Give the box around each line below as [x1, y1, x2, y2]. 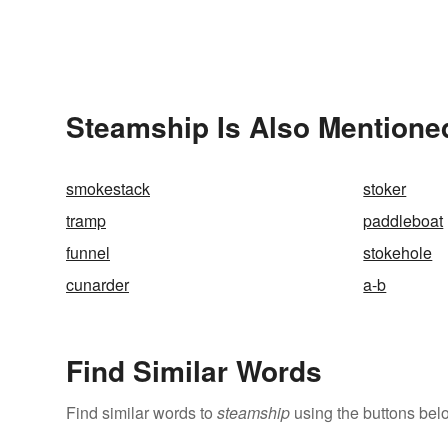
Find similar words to [66, 401, 217, 425]
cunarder [66, 273, 129, 297]
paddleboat [363, 209, 444, 233]
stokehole [363, 241, 433, 265]
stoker [363, 177, 407, 201]
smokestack [66, 177, 150, 201]
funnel [66, 241, 110, 265]
